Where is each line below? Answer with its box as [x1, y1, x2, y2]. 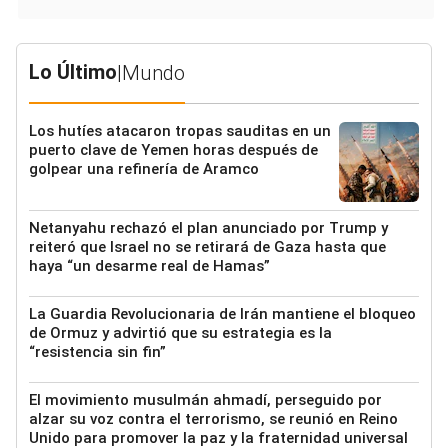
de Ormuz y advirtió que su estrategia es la [29, 324, 332, 343]
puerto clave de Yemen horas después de [29, 141, 318, 160]
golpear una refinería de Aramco [29, 160, 259, 179]
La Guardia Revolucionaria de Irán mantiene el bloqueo [29, 305, 416, 324]
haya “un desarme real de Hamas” [29, 257, 270, 276]
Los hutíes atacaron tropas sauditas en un [29, 122, 331, 141]
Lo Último [29, 60, 117, 85]
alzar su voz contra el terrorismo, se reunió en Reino [29, 410, 398, 429]
